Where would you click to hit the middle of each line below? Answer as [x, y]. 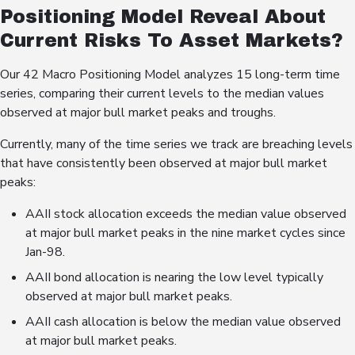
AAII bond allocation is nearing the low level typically [174, 278]
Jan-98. [45, 252]
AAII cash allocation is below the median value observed [183, 322]
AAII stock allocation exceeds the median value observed [186, 214]
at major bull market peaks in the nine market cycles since [185, 233]
